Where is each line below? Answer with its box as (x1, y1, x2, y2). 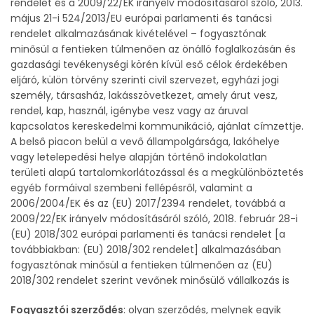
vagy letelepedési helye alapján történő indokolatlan (11, 150, 267, 164)
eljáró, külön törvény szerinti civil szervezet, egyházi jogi (11, 73, 279, 87)
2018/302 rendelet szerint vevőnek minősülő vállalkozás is (11, 273, 289, 287)
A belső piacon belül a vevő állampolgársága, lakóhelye (11, 135, 280, 149)
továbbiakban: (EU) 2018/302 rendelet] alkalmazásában (11, 243, 281, 257)
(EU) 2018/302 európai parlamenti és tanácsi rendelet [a (11, 227, 285, 241)
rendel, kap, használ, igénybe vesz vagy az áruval (11, 104, 248, 118)
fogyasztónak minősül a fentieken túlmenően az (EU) (11, 258, 273, 272)
